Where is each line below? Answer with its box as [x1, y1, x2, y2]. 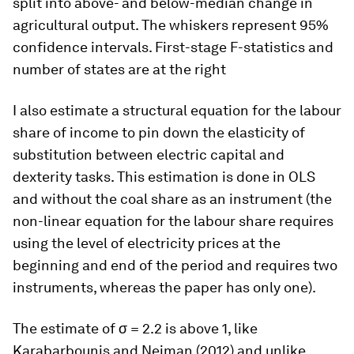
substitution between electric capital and [13, 146, 284, 164]
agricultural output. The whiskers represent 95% [13, 17, 329, 34]
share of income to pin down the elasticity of [13, 124, 305, 141]
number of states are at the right [13, 61, 226, 78]
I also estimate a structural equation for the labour [13, 102, 341, 119]
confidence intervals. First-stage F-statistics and [13, 39, 333, 56]
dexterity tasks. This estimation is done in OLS [13, 168, 315, 186]
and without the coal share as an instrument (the [13, 190, 332, 208]
